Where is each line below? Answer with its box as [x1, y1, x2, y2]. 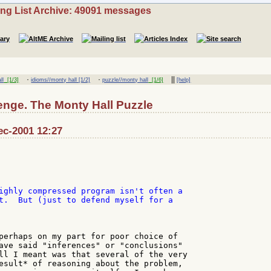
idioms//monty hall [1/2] [31, 77, 91, 83]
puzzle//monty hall [102, 77, 149, 83]
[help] [177, 77, 191, 83]
